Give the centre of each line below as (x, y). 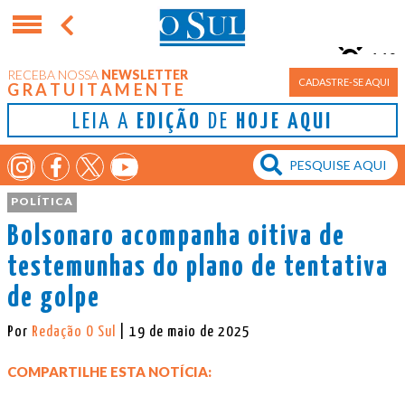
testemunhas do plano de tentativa (198, 267)
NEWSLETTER (143, 75)
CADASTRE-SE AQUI (344, 82)
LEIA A (104, 122)
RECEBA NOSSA (53, 75)
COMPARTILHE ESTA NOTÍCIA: (109, 371)
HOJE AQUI (284, 122)
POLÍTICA (42, 201)
